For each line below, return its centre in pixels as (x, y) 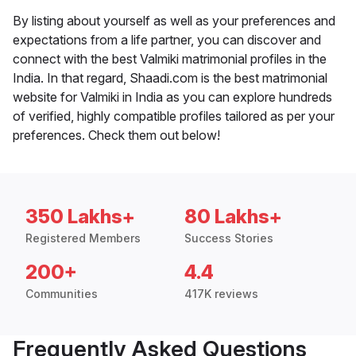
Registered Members (83, 238)
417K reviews (221, 294)
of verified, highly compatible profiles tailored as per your (174, 116)
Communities (62, 294)
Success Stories (229, 238)
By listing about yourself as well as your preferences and (174, 21)
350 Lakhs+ (80, 217)
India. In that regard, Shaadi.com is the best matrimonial (170, 78)
